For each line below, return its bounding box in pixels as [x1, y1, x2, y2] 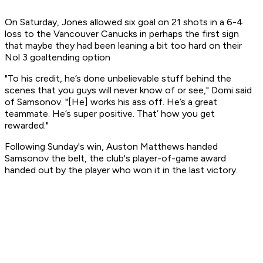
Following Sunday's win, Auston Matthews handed [5, 141, 218, 153]
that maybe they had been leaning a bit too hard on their [5, 40, 242, 52]
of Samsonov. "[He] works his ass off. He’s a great [5, 96, 217, 108]
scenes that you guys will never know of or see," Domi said [5, 85, 252, 96]
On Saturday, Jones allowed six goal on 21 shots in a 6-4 [5, 16, 243, 28]
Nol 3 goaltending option [5, 52, 110, 63]
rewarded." [5, 120, 49, 131]
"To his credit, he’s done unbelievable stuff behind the [5, 73, 231, 85]
